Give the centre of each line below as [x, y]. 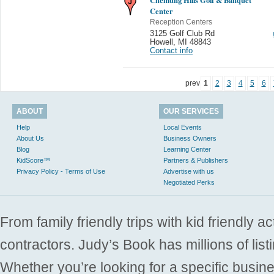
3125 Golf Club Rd [182, 33]
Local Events [183, 127]
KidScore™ [33, 160]
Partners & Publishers [196, 160]
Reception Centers [181, 22]
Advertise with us [189, 171]
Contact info [171, 50]
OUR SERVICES [191, 111]
